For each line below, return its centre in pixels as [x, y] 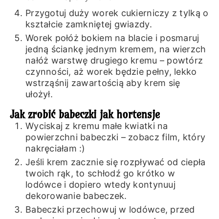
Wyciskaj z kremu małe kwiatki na [97, 126]
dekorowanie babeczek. [76, 196]
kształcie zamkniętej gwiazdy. [88, 24]
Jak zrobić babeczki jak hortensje [85, 114]
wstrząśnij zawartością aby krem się [103, 83]
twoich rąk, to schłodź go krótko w [100, 173]
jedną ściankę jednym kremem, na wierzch [116, 49]
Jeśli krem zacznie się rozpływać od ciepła [115, 162]
